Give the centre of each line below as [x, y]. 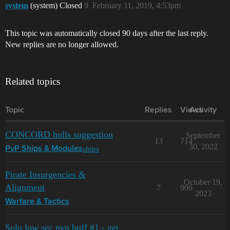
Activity [203, 110]
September [203, 135]
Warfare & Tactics [37, 202]
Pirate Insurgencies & [45, 174]
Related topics [33, 81]
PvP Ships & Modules [44, 149]
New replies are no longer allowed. [62, 44]
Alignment [25, 187]
